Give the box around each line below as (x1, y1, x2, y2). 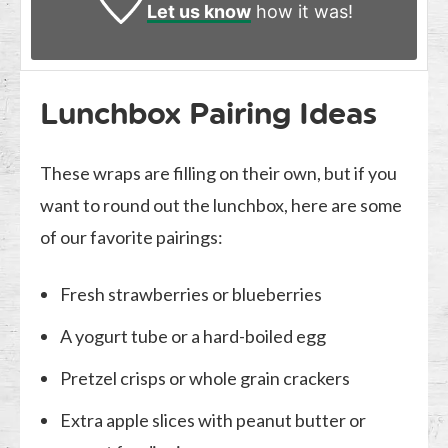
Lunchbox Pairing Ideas (40, 95, 378, 133)
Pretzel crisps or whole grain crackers (60, 367, 351, 390)
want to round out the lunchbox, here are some (40, 194, 403, 217)
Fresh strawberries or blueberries (60, 283, 323, 306)
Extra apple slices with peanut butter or (60, 409, 367, 432)
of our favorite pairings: (40, 226, 224, 249)
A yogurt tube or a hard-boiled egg (60, 325, 327, 348)
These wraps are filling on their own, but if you (40, 162, 398, 185)
